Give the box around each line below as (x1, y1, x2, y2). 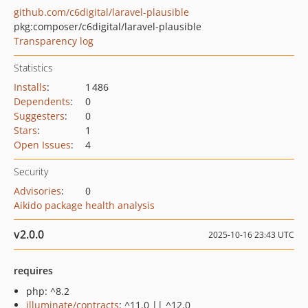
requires (14, 264, 53, 277)
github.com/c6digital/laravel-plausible (14, 5, 189, 19)
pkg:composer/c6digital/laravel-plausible (14, 20, 201, 33)
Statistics (14, 61, 53, 74)
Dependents (14, 95, 70, 108)
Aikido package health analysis (14, 199, 155, 212)
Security (14, 165, 48, 178)
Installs (14, 80, 47, 93)
